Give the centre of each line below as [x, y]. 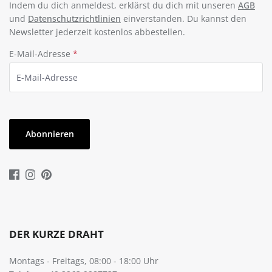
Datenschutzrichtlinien [74, 18]
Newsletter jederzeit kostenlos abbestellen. [97, 32]
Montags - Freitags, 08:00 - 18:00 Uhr [84, 261]
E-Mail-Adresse [41, 53]
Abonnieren [49, 134]
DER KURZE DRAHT [56, 234]
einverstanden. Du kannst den [184, 18]
